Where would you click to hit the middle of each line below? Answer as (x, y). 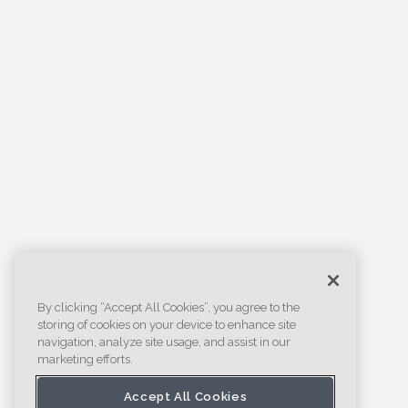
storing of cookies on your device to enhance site (167, 325)
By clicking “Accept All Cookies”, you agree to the (168, 308)
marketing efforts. (85, 360)
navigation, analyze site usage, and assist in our (164, 342)
